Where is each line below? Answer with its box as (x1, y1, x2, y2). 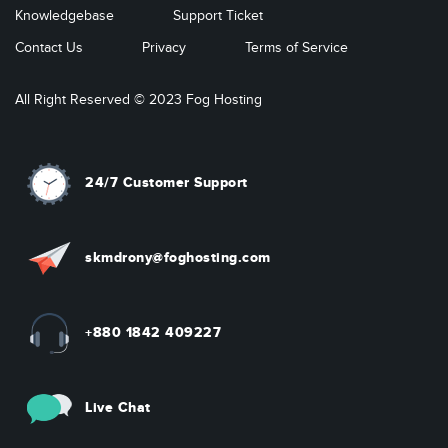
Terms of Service (245, 40, 348, 57)
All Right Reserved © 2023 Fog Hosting (15, 92, 262, 109)
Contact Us (15, 40, 83, 57)
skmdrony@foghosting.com (85, 249, 271, 267)
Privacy (142, 40, 186, 57)
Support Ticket (173, 8, 263, 25)
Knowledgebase (15, 8, 114, 25)
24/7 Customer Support (85, 174, 248, 192)
